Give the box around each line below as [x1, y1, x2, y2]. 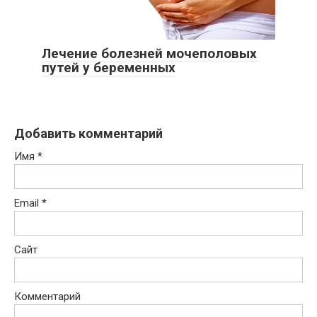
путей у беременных [42, 59, 175, 76]
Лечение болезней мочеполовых [42, 45, 257, 62]
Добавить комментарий [14, 126, 163, 142]
